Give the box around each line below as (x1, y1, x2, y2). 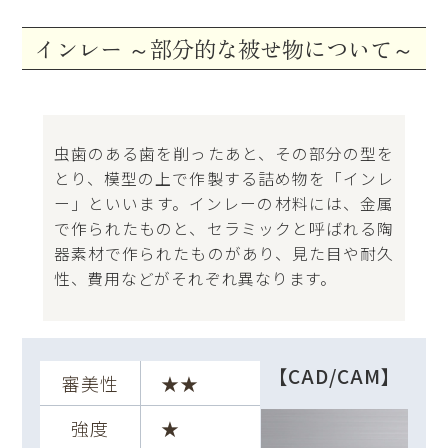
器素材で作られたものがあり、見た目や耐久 (53, 242, 395, 266)
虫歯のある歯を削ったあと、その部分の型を (53, 142, 395, 166)
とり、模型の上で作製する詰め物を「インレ (53, 167, 395, 191)
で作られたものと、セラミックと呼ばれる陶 (53, 217, 395, 241)
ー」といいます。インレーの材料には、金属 (53, 192, 395, 216)
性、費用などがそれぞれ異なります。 (53, 267, 338, 291)
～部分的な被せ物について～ (128, 32, 414, 65)
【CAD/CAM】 (267, 361, 401, 389)
